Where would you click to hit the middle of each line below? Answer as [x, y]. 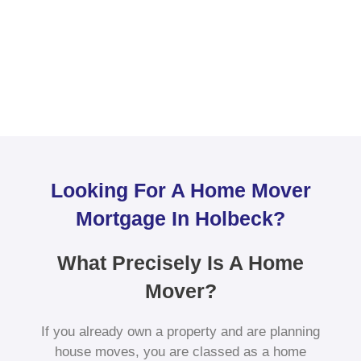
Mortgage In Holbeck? [180, 219]
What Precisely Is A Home [180, 263]
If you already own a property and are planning [180, 332]
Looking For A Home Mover [180, 191]
